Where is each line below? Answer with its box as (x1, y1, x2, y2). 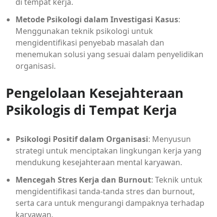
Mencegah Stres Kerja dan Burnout (15, 174, 151, 185)
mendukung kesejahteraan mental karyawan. (15, 156, 182, 168)
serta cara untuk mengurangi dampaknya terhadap (15, 197, 204, 208)
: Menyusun (148, 133, 191, 144)
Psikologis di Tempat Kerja (6, 100, 177, 119)
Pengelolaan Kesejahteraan (6, 83, 184, 102)
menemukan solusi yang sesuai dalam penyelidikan (15, 48, 203, 60)
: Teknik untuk (151, 174, 202, 185)
